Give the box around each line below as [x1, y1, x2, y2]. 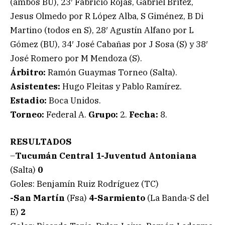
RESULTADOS [10, 136, 72, 148]
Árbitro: [10, 67, 46, 78]
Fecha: [127, 109, 158, 121]
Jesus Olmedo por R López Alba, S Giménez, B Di [10, 11, 203, 22]
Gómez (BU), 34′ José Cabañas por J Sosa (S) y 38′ [10, 39, 208, 50]
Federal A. [44, 109, 86, 121]
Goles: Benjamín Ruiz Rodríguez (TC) [10, 178, 159, 190]
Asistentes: [10, 81, 60, 92]
